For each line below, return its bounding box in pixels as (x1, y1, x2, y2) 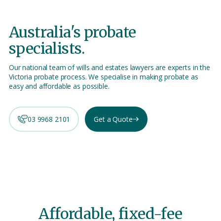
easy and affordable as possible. (9, 81, 110, 91)
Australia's (9, 23, 84, 41)
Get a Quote (94, 114, 133, 124)
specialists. (9, 39, 85, 58)
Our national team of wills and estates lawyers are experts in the (9, 63, 210, 72)
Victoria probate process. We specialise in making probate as (9, 72, 198, 81)
